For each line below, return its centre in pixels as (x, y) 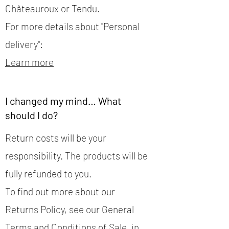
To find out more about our (60, 192)
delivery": (24, 44)
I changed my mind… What (63, 101)
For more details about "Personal (72, 27)
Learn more (29, 62)
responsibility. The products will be (76, 156)
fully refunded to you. (48, 174)
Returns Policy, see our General (70, 210)
